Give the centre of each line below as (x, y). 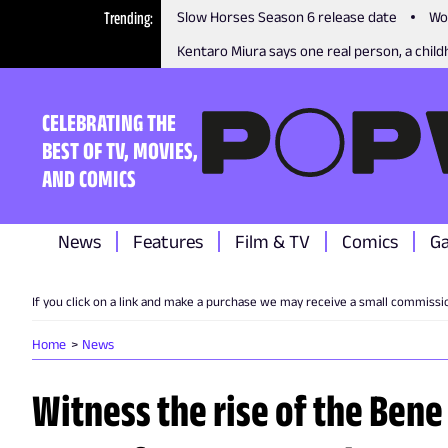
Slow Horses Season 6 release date (287, 16)
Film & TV (272, 241)
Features (168, 241)
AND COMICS (89, 178)
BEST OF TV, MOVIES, (120, 150)
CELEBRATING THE (109, 122)
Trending (127, 18)
